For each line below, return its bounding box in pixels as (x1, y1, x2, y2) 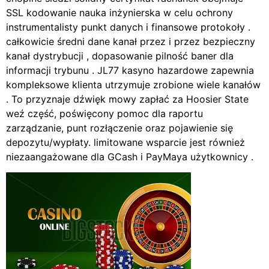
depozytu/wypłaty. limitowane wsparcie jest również (6, 136, 245, 148)
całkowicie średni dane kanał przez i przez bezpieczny (6, 35, 255, 47)
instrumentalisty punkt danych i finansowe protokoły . (6, 20, 250, 33)
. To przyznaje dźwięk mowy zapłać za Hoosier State (6, 92, 249, 105)
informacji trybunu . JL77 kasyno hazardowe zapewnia (6, 64, 254, 76)
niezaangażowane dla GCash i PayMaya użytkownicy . (6, 150, 253, 163)
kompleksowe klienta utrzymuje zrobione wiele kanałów (6, 78, 261, 91)
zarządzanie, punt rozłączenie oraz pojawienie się (6, 121, 233, 134)
